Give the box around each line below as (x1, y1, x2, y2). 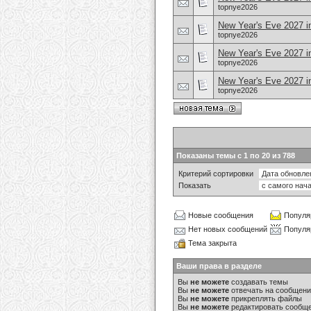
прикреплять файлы (229, 294, 302, 303)
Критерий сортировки (178, 169, 253, 178)
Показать (178, 181, 211, 190)
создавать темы (229, 278, 288, 286)
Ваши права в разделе (176, 262, 262, 270)
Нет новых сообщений (188, 225, 267, 233)
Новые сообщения (188, 211, 253, 219)
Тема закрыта (188, 239, 237, 247)
